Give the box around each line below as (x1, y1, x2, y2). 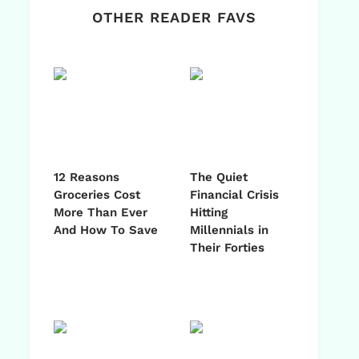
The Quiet (190, 170, 248, 185)
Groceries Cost (54, 188, 140, 203)
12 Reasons (54, 170, 119, 185)
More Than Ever (54, 205, 147, 220)
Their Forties (190, 240, 264, 256)
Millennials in (190, 223, 268, 238)
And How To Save (54, 223, 158, 238)
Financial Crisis (190, 188, 279, 203)
